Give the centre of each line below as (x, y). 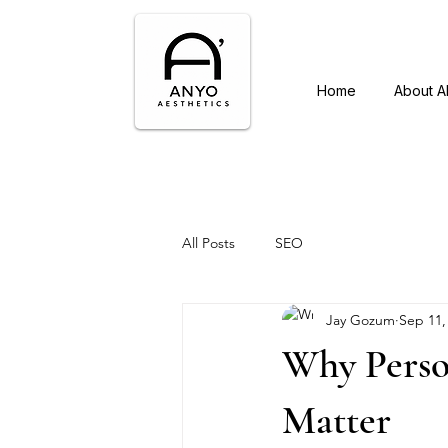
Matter (336, 420)
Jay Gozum (360, 319)
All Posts (208, 242)
